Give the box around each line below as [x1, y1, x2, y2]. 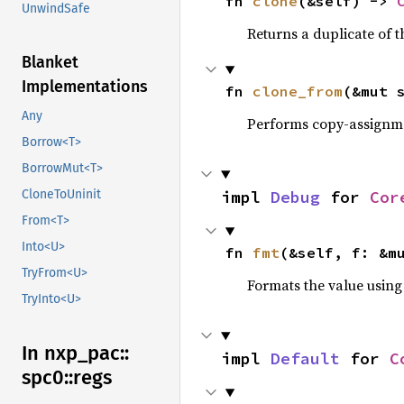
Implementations [22, 77, 148, 97]
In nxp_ [22, 341, 87, 366]
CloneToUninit [22, 187, 101, 203]
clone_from [252, 82, 343, 100]
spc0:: [22, 365, 73, 390]
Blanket [22, 52, 78, 73]
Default [271, 348, 340, 369]
